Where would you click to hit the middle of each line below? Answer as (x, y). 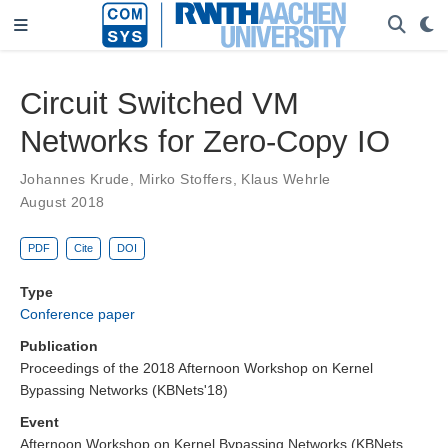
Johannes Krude (75, 178)
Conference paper (77, 314)
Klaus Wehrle (286, 178)
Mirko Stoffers (185, 178)
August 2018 (62, 201)
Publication (59, 346)
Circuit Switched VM (159, 103)
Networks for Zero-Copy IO (205, 141)
